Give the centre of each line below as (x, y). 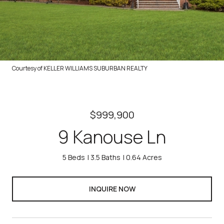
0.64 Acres (144, 157)
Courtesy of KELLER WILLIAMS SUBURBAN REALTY (80, 68)
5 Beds (73, 157)
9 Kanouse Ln (112, 137)
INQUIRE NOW (112, 188)
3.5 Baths (105, 157)
